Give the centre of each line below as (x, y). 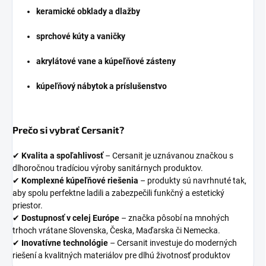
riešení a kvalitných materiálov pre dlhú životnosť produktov (121, 255)
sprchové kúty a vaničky (81, 36)
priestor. (28, 205)
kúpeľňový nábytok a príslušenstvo (102, 86)
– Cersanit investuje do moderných (172, 243)
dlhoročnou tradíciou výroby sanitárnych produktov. (108, 168)
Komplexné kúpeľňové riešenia (80, 180)
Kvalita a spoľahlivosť (62, 155)
